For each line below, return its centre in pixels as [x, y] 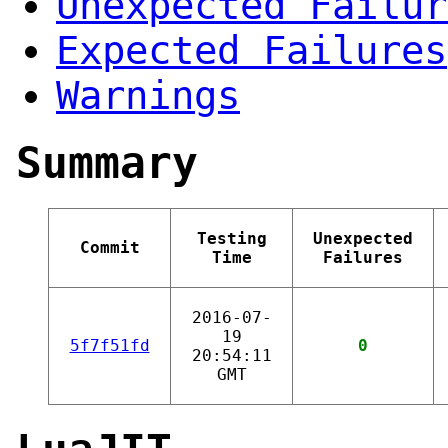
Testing [231, 238]
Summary [107, 162]
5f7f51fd [109, 345]
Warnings [148, 95]
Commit [109, 247]
